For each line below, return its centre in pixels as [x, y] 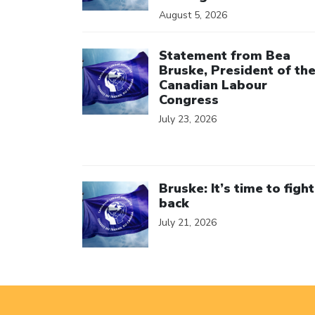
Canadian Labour [213, 85]
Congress [189, 99]
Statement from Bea [225, 55]
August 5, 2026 [193, 15]
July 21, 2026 [188, 223]
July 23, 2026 [188, 119]
